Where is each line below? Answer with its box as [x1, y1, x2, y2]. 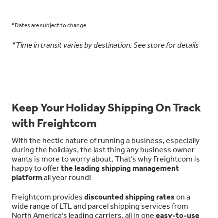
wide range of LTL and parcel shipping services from [12, 200, 188, 211]
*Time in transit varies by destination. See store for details [12, 39, 199, 50]
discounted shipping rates [84, 191, 175, 201]
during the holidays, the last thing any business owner [12, 144, 195, 154]
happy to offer [12, 163, 61, 173]
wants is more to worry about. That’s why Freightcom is [12, 153, 200, 163]
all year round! [42, 172, 91, 182]
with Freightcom [12, 115, 97, 130]
